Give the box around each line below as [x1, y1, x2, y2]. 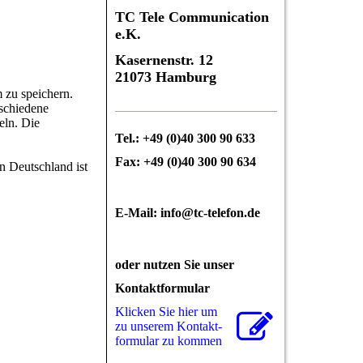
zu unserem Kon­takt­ [115, 318, 222, 333]
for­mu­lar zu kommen [115, 333, 222, 348]
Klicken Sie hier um [115, 304, 217, 318]
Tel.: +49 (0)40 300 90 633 [115, 130, 255, 145]
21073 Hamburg [115, 69, 216, 86]
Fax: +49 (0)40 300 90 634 [115, 155, 256, 169]
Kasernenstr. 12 [115, 52, 213, 69]
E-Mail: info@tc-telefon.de [115, 206, 260, 220]
